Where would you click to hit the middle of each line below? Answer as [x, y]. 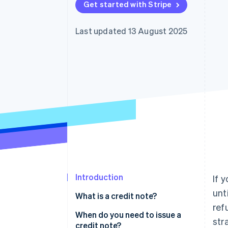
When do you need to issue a [128, 215]
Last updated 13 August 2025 [132, 31]
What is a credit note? [116, 196]
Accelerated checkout [73, 9]
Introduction [99, 177]
